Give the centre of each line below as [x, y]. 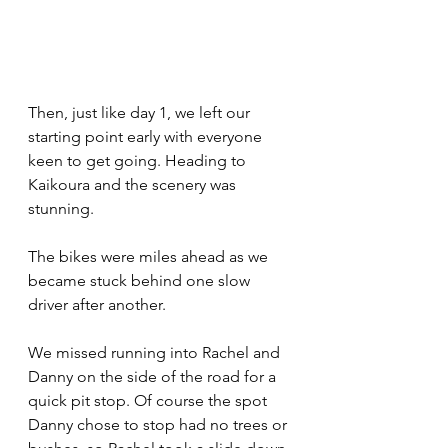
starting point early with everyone [147, 136]
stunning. [63, 208]
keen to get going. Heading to [139, 160]
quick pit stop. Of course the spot [149, 400]
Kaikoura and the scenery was [134, 184]
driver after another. [99, 304]
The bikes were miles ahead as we [150, 256]
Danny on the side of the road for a [154, 376]
